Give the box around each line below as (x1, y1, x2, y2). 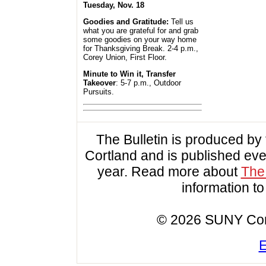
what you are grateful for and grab (83, 26, 198, 36)
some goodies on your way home (83, 35, 197, 45)
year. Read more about (97, 164, 241, 179)
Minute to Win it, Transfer (83, 69, 176, 79)
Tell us (169, 17, 194, 27)
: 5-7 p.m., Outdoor (116, 78, 181, 88)
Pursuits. (83, 87, 116, 97)
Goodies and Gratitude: (83, 17, 169, 27)
